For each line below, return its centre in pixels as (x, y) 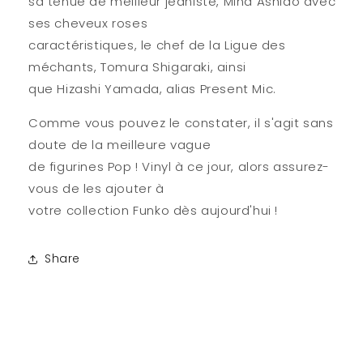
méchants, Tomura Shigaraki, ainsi (137, 66)
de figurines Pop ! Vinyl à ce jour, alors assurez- (179, 166)
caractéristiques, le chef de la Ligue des (157, 45)
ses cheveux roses (88, 23)
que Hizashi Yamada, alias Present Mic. (152, 88)
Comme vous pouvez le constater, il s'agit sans (181, 122)
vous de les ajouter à (96, 188)
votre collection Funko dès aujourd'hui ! (153, 210)
